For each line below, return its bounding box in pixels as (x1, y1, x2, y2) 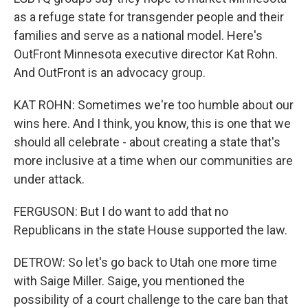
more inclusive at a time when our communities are (14, 153, 293, 168)
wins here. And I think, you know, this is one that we (14, 116, 291, 131)
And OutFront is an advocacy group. (14, 65, 206, 80)
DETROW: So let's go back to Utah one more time (14, 255, 277, 269)
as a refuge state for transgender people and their (14, 10, 284, 24)
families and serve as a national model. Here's (14, 28, 263, 43)
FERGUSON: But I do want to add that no (14, 204, 228, 219)
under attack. (14, 172, 85, 186)
